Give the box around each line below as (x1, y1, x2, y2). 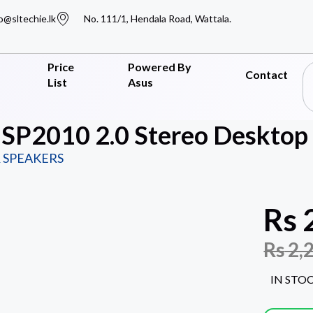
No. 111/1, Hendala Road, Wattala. (84, 13, 231, 24)
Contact (245, 68, 288, 81)
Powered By (127, 60, 191, 73)
